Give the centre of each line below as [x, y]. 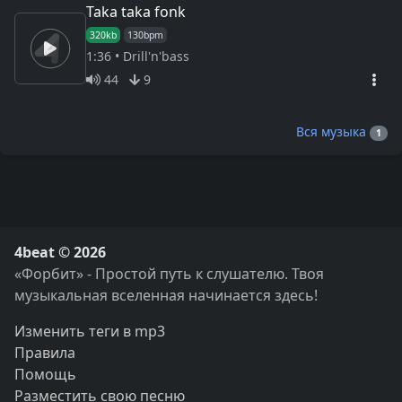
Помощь [45, 375]
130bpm [145, 35]
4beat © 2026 [60, 253]
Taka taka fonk [136, 12]
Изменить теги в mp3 [90, 332]
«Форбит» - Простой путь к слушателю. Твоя [169, 274]
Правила [45, 353]
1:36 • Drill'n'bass [138, 57]
